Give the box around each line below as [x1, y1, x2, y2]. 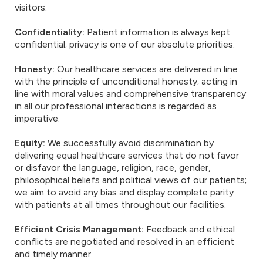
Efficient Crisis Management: [15, 224, 144, 235]
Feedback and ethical [144, 224, 235, 235]
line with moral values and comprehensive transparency [15, 88, 246, 100]
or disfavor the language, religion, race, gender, [15, 162, 211, 174]
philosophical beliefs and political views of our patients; [15, 174, 247, 186]
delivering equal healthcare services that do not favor [15, 150, 239, 161]
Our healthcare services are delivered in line [57, 63, 238, 75]
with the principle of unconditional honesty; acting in [15, 76, 237, 87]
